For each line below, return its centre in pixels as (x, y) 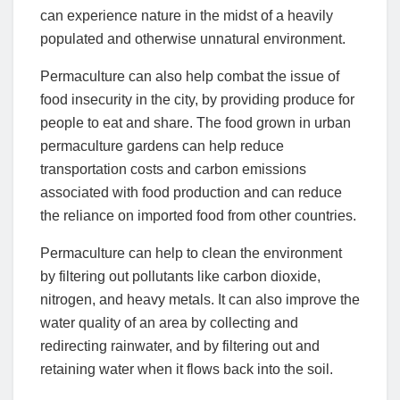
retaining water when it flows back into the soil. (187, 370)
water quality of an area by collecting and (169, 323)
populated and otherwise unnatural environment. (193, 39)
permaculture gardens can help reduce (162, 146)
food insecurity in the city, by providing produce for (197, 100)
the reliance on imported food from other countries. (198, 216)
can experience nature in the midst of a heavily (187, 16)
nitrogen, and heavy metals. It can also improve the (200, 300)
